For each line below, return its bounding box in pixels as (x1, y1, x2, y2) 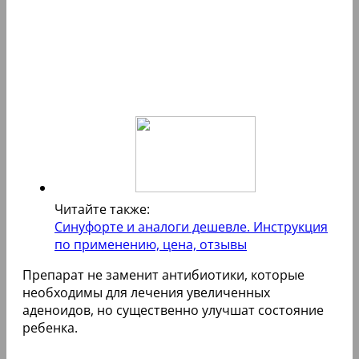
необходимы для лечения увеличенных (22, 284, 270, 302)
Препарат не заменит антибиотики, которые (22, 266, 305, 284)
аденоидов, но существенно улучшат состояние (22, 301, 324, 320)
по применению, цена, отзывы (54, 236, 247, 254)
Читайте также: (54, 200, 150, 219)
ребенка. (22, 319, 78, 337)
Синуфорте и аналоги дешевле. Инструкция (54, 218, 328, 236)
